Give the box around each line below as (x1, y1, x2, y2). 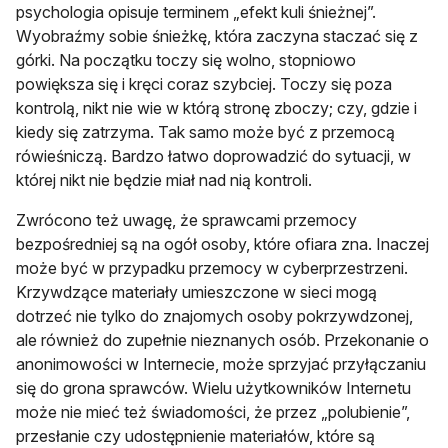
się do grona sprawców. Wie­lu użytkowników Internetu (16, 377, 411, 398)
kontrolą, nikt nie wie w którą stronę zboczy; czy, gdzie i (16, 97, 417, 118)
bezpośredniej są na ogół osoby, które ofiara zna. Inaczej (16, 233, 429, 254)
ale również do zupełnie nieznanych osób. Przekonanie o (16, 329, 429, 350)
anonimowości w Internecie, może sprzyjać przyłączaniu (16, 353, 426, 374)
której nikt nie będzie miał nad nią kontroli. (16, 169, 312, 190)
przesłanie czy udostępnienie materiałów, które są (16, 425, 375, 446)
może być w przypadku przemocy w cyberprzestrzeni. (16, 257, 408, 278)
